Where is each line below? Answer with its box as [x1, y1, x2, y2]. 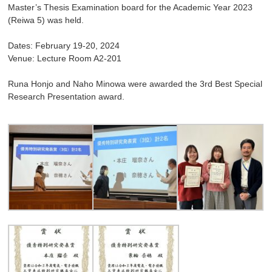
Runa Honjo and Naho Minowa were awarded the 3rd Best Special [8, 79, 263, 89]
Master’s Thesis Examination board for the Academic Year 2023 [8, 2, 253, 13]
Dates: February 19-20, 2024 [8, 41, 120, 51]
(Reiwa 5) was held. [8, 15, 84, 25]
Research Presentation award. [8, 92, 125, 102]
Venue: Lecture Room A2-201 [8, 53, 122, 64]
